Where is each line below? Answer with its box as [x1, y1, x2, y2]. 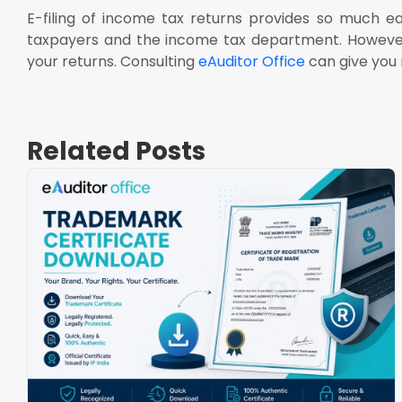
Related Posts [27, 133, 205, 169]
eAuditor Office [198, 50, 305, 72]
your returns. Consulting [27, 50, 198, 72]
